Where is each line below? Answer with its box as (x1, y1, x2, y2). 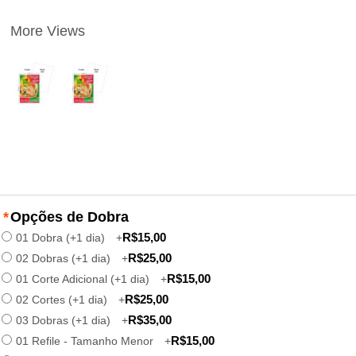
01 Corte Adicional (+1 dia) (15, 272, 153, 285)
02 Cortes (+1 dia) (15, 292, 110, 306)
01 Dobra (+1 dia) (15, 230, 108, 244)
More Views (10, 22, 86, 39)
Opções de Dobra (10, 208, 129, 225)
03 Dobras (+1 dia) (15, 313, 114, 327)
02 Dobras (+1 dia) (15, 251, 114, 265)
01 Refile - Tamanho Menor (15, 334, 157, 347)
